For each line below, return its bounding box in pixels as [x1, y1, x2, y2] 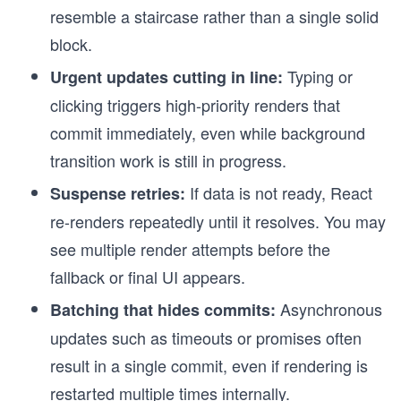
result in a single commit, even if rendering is [50, 354, 368, 377]
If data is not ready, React [185, 181, 372, 204]
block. [50, 32, 92, 55]
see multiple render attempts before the [50, 237, 330, 260]
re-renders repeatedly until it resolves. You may [50, 209, 386, 233]
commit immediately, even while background [50, 121, 365, 144]
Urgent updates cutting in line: [50, 65, 283, 89]
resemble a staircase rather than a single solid [50, 4, 379, 28]
